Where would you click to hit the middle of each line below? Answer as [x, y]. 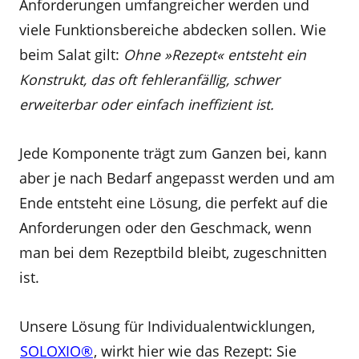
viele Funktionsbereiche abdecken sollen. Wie [173, 30]
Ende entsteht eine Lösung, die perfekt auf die [173, 203]
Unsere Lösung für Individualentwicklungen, [167, 326]
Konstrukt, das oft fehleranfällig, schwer [149, 79]
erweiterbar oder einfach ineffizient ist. [147, 104]
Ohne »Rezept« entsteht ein [215, 54]
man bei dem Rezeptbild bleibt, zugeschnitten [173, 252]
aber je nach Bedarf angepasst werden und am [177, 178]
